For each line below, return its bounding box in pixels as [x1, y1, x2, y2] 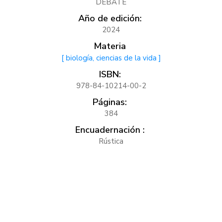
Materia [94, 40, 126, 52]
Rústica [99, 136, 123, 146]
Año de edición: [78, 12, 142, 24]
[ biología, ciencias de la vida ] [61, 53, 161, 63]
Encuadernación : [75, 123, 145, 136]
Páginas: [93, 96, 127, 108]
